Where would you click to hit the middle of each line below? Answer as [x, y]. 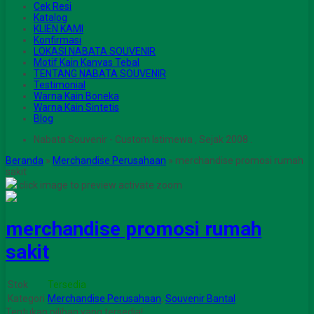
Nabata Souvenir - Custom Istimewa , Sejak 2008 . [143, 139]
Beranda [25, 161]
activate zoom [150, 185]
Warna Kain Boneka [76, 96]
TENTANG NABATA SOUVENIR [100, 74]
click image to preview [68, 185]
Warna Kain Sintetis [76, 107]
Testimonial [60, 85]
